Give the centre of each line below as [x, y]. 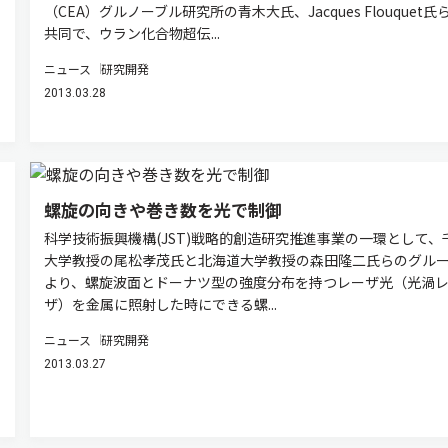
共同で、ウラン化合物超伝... [131, 33]
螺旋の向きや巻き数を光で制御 [162, 209]
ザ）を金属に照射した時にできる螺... [160, 304]
